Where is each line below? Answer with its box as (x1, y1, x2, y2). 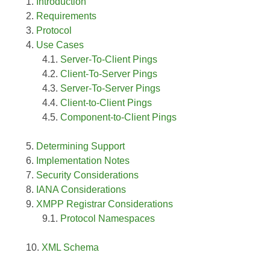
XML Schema (42, 242, 99, 253)
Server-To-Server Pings (60, 83, 161, 93)
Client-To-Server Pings (60, 68, 158, 79)
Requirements (36, 10, 97, 21)
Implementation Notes (36, 155, 130, 166)
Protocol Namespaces (60, 213, 155, 224)
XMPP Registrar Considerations (36, 198, 174, 209)
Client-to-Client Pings (60, 97, 152, 108)
